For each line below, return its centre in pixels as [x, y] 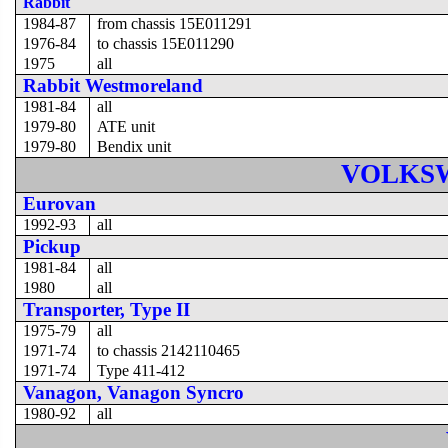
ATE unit [126, 126]
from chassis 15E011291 [175, 23]
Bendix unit [134, 146]
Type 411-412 [141, 370]
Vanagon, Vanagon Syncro [134, 392]
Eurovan [60, 203]
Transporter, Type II [107, 309]
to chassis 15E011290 [166, 43]
